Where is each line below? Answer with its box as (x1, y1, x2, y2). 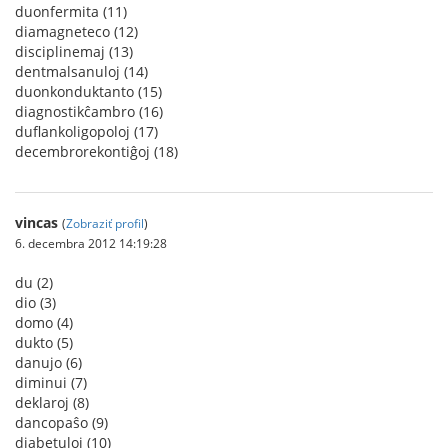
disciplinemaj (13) (15, 42, 133, 61)
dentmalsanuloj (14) (15, 62, 148, 81)
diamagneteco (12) (15, 22, 138, 41)
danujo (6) (15, 353, 82, 372)
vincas (15, 213, 58, 232)
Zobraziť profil (66, 215, 144, 231)
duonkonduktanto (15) (15, 82, 162, 101)
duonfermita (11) (15, 2, 127, 21)
